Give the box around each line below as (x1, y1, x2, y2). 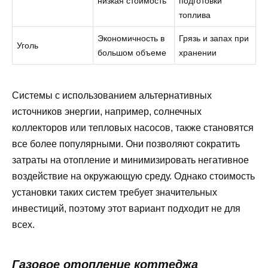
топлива (179, 10, 211, 20)
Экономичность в (98, 33, 165, 44)
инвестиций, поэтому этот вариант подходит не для (12, 203, 240, 214)
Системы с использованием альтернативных (12, 90, 212, 100)
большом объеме (98, 48, 167, 58)
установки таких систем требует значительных (12, 187, 217, 197)
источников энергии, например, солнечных (12, 106, 202, 117)
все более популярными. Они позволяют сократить (12, 138, 240, 149)
